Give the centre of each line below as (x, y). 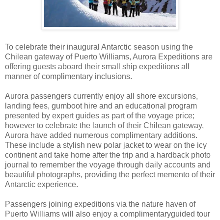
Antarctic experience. (41, 185)
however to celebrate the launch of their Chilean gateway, (104, 126)
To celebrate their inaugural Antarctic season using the (99, 47)
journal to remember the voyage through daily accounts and (108, 165)
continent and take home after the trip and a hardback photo (108, 155)
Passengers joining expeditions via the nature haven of (100, 204)
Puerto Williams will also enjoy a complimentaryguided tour (108, 214)
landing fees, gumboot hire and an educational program (101, 106)
